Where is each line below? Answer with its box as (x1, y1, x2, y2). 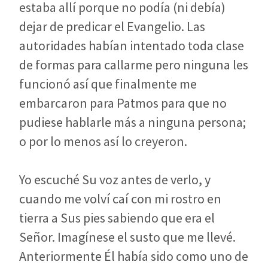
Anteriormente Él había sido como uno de (19, 247, 248, 264)
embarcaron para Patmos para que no (19, 94, 227, 111)
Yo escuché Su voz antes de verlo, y (19, 170, 211, 188)
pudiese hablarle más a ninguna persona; (19, 113, 246, 130)
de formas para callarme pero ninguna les (19, 56, 248, 73)
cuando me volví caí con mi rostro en (19, 190, 221, 207)
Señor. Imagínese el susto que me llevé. (19, 228, 236, 245)
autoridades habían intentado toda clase (19, 36, 244, 54)
